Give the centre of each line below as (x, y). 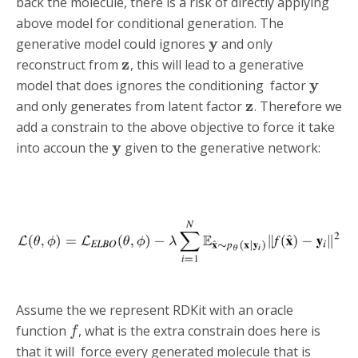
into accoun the (64, 148)
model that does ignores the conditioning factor (163, 86)
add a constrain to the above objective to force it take (175, 127)
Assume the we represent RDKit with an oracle (155, 310)
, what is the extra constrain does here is (200, 330)
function (43, 330)
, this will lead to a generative (217, 65)
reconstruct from (69, 65)
